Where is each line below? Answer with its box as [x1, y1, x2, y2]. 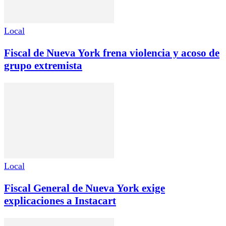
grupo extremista [4, 60, 82, 72]
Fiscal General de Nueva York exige [4, 182, 165, 195]
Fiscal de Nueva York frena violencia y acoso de [4, 47, 219, 60]
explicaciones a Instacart [4, 195, 116, 207]
